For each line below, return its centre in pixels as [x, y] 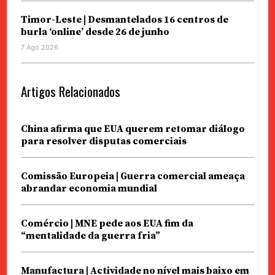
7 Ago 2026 [39, 48]
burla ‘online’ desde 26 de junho [95, 32]
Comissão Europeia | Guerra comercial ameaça [133, 176]
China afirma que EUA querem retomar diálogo [133, 129]
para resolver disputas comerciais [103, 141]
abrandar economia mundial [89, 189]
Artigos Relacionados [70, 91]
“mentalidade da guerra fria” [90, 236]
